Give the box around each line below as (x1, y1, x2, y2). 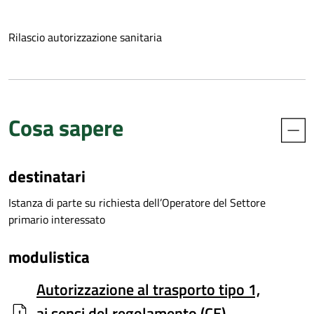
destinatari (8, 163, 86, 189)
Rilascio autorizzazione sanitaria (8, 29, 162, 46)
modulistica (8, 244, 90, 269)
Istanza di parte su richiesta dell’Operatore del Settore (8, 194, 266, 211)
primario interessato (8, 211, 105, 228)
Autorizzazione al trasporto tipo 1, (36, 278, 260, 301)
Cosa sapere (8, 111, 123, 144)
